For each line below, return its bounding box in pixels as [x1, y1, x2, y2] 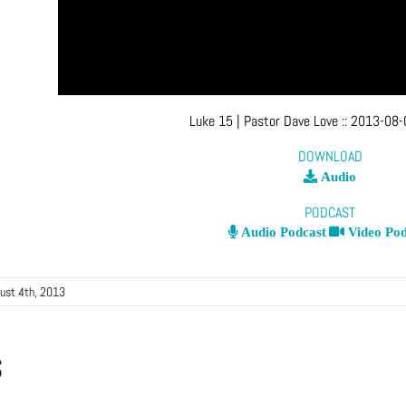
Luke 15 [189, 111, 233, 130]
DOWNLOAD [297, 147, 362, 167]
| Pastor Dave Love [233, 111, 342, 130]
